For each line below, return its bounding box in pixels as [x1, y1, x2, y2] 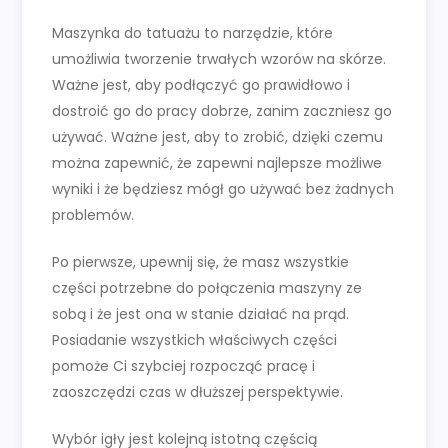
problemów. [52, 205, 135, 226]
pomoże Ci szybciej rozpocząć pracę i [52, 356, 316, 377]
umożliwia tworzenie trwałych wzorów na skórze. [52, 49, 387, 70]
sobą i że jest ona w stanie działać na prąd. [52, 304, 350, 325]
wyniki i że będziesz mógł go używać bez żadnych [52, 179, 395, 200]
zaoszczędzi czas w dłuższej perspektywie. [52, 382, 344, 403]
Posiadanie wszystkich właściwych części [52, 330, 338, 351]
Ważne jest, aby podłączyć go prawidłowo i [52, 75, 351, 96]
